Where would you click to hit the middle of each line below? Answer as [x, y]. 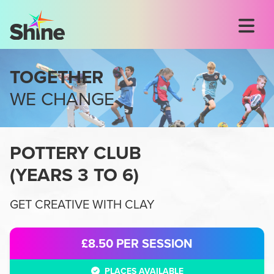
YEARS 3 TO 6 [74, 175]
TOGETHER [57, 77]
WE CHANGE [62, 99]
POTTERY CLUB [76, 153]
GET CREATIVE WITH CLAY [82, 204]
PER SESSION [154, 243]
